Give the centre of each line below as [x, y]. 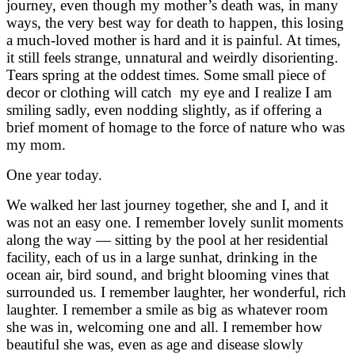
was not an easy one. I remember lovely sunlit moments [175, 222]
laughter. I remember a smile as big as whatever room [167, 309]
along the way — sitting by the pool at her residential [167, 239]
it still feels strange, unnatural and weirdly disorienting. [172, 57]
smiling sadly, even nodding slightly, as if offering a [164, 109]
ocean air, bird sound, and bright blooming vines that [168, 274]
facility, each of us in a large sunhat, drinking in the [162, 257]
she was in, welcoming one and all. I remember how [164, 326]
